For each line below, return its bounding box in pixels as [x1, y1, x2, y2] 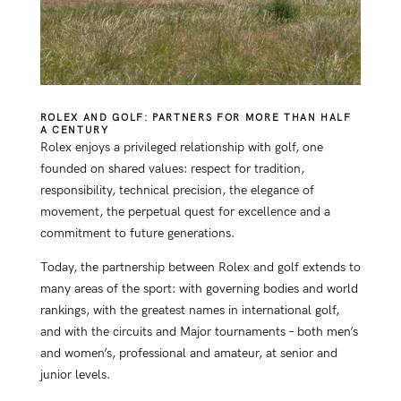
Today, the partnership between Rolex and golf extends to [39, 259, 361, 275]
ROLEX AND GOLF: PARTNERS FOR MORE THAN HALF [39, 111, 352, 124]
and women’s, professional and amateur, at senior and [39, 345, 337, 361]
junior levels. [39, 366, 110, 382]
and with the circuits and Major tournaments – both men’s [39, 323, 358, 339]
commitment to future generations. [39, 225, 235, 241]
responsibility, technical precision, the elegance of [39, 182, 314, 198]
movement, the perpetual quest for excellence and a [39, 203, 330, 219]
